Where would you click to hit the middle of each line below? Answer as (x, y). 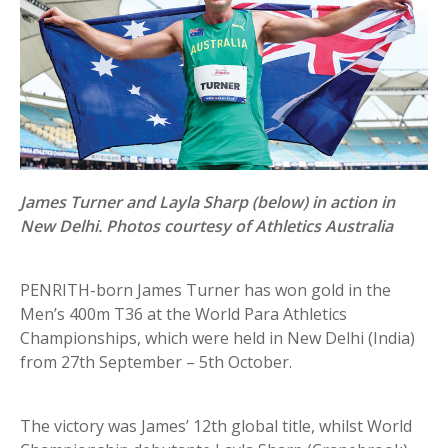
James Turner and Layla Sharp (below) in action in (207, 201)
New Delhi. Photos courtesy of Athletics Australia (206, 225)
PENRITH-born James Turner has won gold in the (205, 289)
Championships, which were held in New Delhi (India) (217, 337)
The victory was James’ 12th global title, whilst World (216, 425)
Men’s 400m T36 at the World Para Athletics (183, 313)
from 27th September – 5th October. (156, 361)
